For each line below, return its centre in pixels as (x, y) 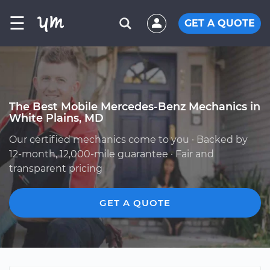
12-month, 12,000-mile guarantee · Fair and (111, 154)
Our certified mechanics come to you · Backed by (128, 140)
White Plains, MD (56, 118)
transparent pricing (56, 168)
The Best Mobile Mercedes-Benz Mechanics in (135, 106)
